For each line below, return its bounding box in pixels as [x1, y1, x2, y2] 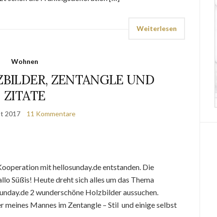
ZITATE [4, 88, 46, 104]
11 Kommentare [26, 109, 76, 118]
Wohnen [11, 57, 38, 65]
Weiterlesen [137, 24, 177, 32]
